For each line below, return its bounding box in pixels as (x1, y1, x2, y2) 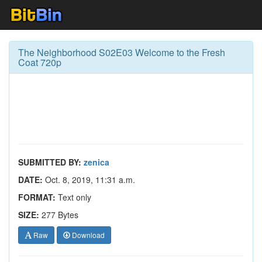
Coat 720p (18, 56, 61, 69)
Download (70, 230, 105, 240)
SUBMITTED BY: (18, 156, 81, 168)
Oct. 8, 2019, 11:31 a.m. (43, 174, 135, 185)
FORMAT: (18, 191, 56, 203)
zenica (84, 156, 109, 168)
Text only (56, 191, 91, 203)
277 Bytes (42, 209, 78, 220)
